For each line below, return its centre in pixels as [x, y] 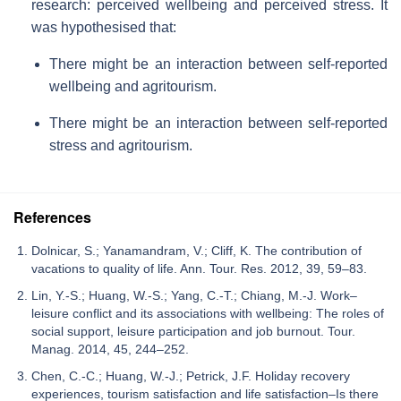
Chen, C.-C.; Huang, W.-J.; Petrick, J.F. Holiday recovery [191, 375]
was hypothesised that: [104, 27]
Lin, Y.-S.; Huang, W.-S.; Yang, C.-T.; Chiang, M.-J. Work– [194, 295]
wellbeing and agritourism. [133, 86]
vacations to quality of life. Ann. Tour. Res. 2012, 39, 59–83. [199, 268]
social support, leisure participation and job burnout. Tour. [193, 331]
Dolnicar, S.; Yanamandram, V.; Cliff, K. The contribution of [196, 250]
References [52, 217]
